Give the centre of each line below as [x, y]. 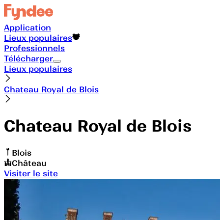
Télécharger [28, 58]
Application [27, 27]
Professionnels [34, 48]
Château [29, 163]
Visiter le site [31, 173]
